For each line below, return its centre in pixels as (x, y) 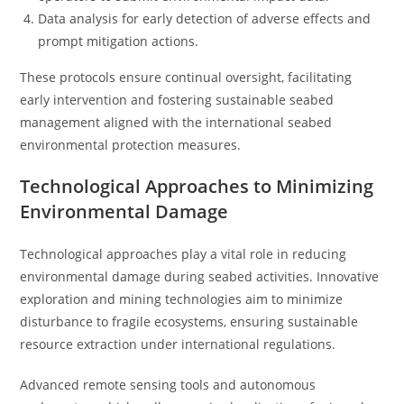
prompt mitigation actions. (119, 41)
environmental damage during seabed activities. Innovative (200, 276)
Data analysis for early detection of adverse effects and (205, 18)
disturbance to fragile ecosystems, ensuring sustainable (189, 321)
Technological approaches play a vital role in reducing (184, 254)
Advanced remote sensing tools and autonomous (168, 385)
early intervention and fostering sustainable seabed (177, 100)
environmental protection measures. (131, 145)
